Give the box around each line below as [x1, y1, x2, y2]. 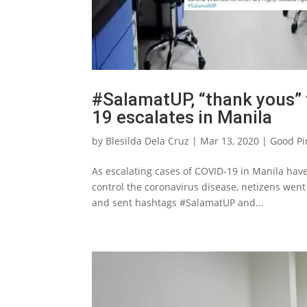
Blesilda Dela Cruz [106, 134, 190, 148]
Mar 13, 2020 [200, 134, 260, 148]
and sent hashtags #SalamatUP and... [92, 196, 265, 210]
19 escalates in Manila [92, 107, 273, 128]
